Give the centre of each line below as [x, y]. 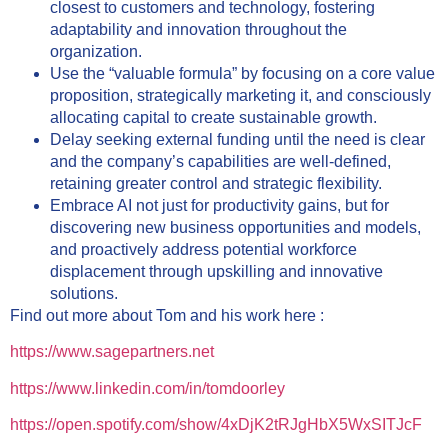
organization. [96, 51]
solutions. [84, 293]
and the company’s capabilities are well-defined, [220, 161]
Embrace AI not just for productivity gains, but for [219, 205]
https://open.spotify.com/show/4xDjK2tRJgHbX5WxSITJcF [216, 424]
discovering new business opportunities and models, [235, 227]
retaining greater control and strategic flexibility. [216, 183]
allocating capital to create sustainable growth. [213, 117]
